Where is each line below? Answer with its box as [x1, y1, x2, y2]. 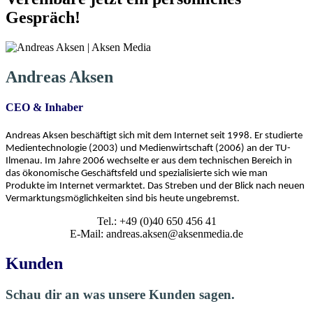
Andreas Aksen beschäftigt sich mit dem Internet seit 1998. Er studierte [6, 131, 303, 142]
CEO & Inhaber [6, 101, 83, 113]
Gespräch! [6, 8, 80, 27]
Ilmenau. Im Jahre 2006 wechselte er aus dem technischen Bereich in [6, 156, 292, 167]
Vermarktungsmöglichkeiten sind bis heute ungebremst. [6, 194, 240, 205]
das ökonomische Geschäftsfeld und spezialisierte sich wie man [6, 168, 268, 180]
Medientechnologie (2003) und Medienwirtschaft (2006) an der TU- [6, 143, 291, 154]
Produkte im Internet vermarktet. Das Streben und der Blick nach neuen [6, 181, 305, 192]
